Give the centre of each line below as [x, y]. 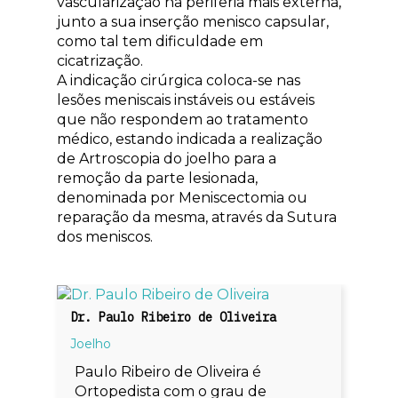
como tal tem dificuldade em [160, 41]
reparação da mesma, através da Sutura [197, 217]
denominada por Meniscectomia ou [182, 197]
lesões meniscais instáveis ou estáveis [186, 99]
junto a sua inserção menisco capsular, [193, 21]
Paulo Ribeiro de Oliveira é [168, 371]
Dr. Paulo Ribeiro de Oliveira [174, 317]
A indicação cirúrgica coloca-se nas [179, 80]
